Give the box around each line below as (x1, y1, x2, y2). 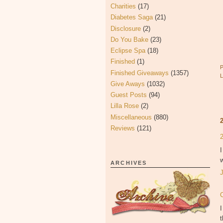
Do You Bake (111, 35, 148, 43)
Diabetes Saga (111, 13, 153, 21)
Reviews (111, 124, 135, 132)
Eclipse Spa (111, 47, 145, 54)
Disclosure (111, 24, 141, 32)
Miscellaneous (111, 113, 152, 121)
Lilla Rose (111, 102, 139, 110)
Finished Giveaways (111, 69, 169, 77)
